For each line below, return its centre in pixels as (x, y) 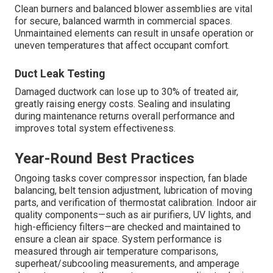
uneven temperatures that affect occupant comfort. (122, 46)
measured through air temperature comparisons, (116, 252)
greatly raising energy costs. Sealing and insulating (122, 104)
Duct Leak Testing (60, 74)
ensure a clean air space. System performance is (118, 239)
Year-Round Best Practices (105, 159)
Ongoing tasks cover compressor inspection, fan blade (131, 179)
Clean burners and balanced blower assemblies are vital (133, 9)
